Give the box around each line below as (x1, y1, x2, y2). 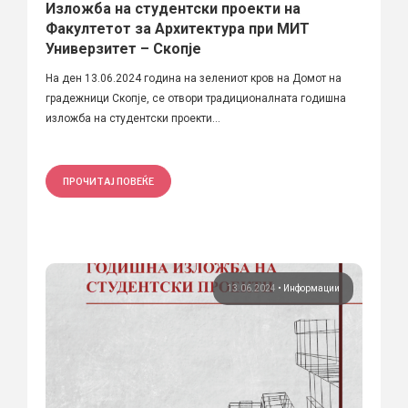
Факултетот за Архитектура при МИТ (46, 19, 310, 37)
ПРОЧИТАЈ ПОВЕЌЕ (63, 175, 154, 187)
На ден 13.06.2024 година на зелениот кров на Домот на (46, 71, 342, 85)
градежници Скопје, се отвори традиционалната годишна (46, 91, 346, 105)
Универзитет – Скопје (46, 39, 201, 57)
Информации (283, 282, 340, 293)
